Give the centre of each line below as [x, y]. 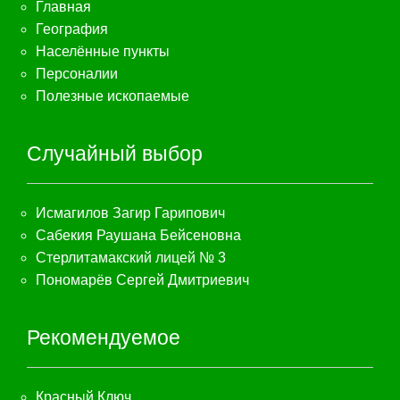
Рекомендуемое [104, 337]
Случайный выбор [115, 153]
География [72, 29]
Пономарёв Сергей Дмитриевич [142, 279]
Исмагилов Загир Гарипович [130, 212]
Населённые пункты [103, 51]
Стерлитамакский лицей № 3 [131, 257]
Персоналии [77, 73]
